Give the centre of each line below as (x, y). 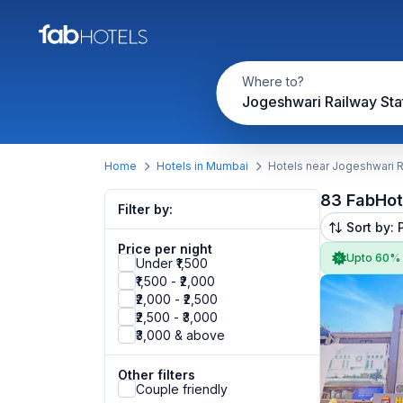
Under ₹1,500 (172, 263)
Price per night (165, 249)
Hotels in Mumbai (202, 166)
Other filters (157, 375)
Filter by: (145, 209)
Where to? (273, 81)
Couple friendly (182, 389)
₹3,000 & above (180, 335)
